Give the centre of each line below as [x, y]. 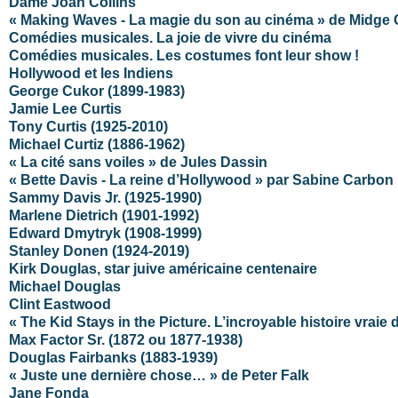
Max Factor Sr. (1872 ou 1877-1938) [126, 339]
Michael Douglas [65, 286]
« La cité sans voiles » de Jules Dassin [138, 162]
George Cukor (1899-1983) [97, 91]
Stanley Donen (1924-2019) [99, 251]
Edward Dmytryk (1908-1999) [105, 233]
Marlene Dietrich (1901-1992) [104, 215]
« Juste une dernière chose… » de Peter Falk [159, 375]
